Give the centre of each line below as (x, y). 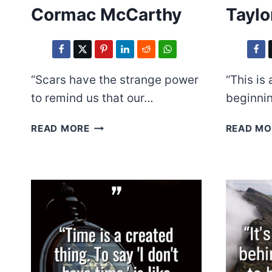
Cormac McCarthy (106, 15)
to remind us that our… (92, 98)
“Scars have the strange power (115, 80)
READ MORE (60, 129)
